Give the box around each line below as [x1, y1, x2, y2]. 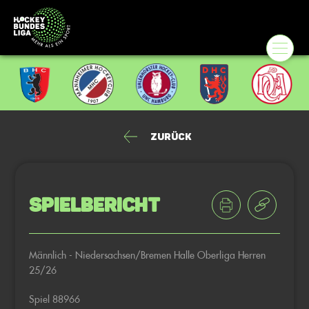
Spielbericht [29, 193, 161, 217]
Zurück [150, 130, 191, 143]
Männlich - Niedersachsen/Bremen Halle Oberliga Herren [29, 248, 266, 261]
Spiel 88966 [29, 292, 81, 306]
